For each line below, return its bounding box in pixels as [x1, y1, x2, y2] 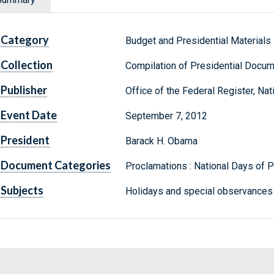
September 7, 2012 [125, 110, 207, 122]
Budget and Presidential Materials [125, 35, 271, 47]
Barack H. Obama [125, 135, 198, 147]
